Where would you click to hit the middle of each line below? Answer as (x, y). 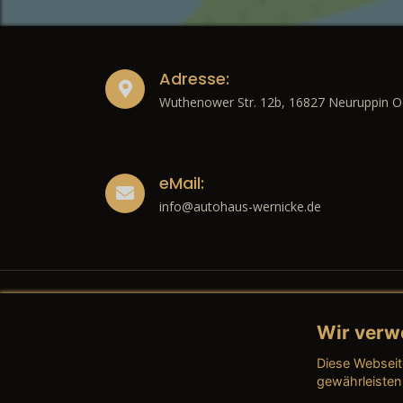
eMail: (182, 184)
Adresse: (194, 79)
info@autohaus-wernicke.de (240, 207)
